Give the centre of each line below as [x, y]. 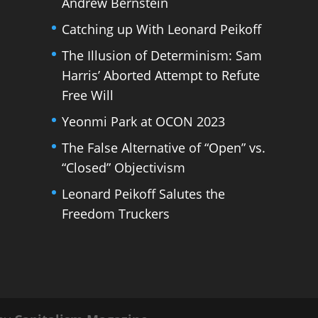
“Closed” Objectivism [124, 167]
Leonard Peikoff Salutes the [144, 193]
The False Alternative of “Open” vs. [164, 147]
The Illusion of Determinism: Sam [162, 55]
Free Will [88, 95]
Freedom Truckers [116, 213]
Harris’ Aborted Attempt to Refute [161, 75]
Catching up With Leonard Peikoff [162, 29]
